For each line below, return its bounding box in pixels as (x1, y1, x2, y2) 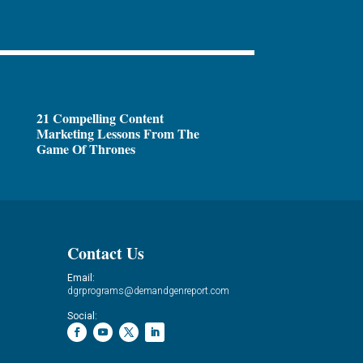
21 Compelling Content (36, 109, 164, 128)
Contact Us (67, 241, 145, 265)
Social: (67, 310, 98, 322)
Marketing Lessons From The (36, 124, 199, 143)
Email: (67, 271, 96, 284)
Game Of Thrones (36, 139, 135, 159)
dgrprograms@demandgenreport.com (67, 284, 230, 297)
